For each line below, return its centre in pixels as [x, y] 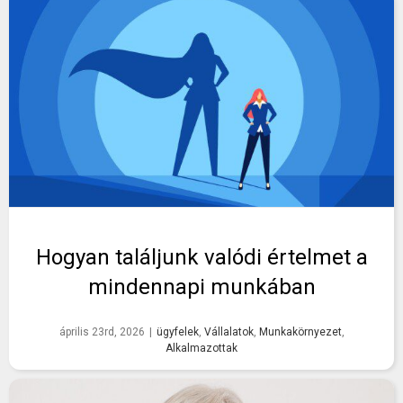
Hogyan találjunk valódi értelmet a [201, 258]
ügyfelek [177, 332]
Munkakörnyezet [300, 332]
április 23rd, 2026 [102, 332]
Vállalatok [228, 332]
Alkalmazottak [201, 349]
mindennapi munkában [201, 287]
